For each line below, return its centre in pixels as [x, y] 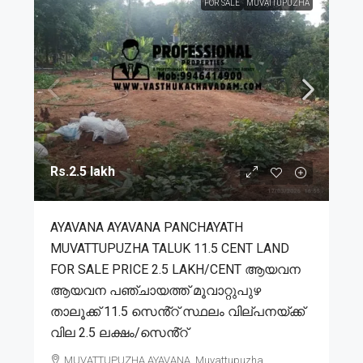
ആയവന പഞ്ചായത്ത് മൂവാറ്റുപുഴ [156, 290]
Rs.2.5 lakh [83, 171]
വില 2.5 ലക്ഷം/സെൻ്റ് [119, 332]
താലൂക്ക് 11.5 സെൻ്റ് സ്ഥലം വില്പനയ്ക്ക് [177, 311]
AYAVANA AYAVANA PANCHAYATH [147, 227]
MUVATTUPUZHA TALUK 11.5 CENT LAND [170, 248]
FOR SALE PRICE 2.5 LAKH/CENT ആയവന [175, 269]
